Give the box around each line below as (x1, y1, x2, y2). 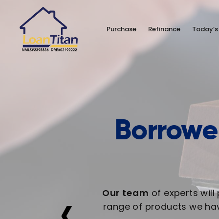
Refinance (148, 24, 180, 34)
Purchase (107, 24, 136, 34)
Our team (102, 187, 149, 199)
